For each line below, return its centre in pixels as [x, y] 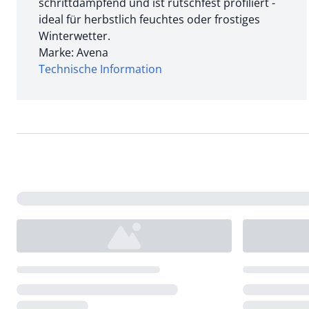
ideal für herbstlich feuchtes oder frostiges [149, 19]
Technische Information [100, 69]
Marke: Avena [73, 52]
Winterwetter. [74, 36]
